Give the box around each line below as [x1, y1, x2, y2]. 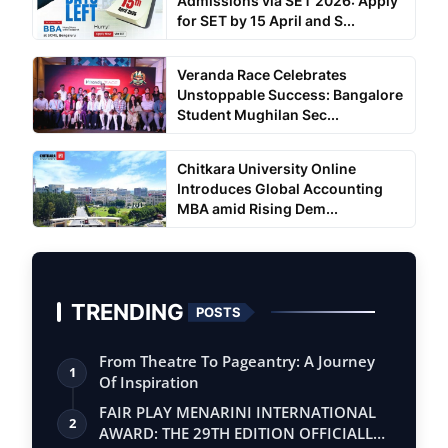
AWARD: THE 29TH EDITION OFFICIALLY [99, 423, 382, 444]
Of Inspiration [99, 372, 199, 393]
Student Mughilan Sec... [176, 106, 339, 124]
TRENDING [71, 298, 184, 326]
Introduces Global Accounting [176, 180, 383, 198]
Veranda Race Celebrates [176, 66, 347, 84]
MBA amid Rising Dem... [176, 200, 338, 218]
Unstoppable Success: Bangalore [176, 86, 403, 104]
